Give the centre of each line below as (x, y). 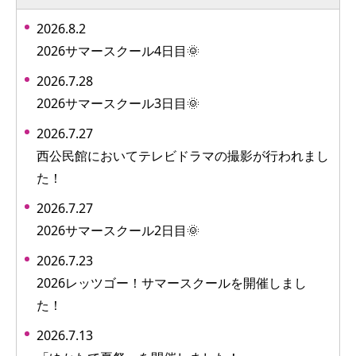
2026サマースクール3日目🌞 (118, 103)
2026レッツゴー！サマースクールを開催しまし (172, 282)
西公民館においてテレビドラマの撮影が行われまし (183, 155)
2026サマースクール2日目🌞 (118, 230)
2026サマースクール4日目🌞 (118, 50)
